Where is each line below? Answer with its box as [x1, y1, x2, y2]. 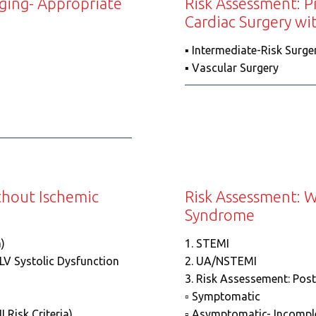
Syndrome [184, 206, 255, 224]
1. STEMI [184, 237, 229, 250]
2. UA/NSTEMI [184, 255, 257, 267]
